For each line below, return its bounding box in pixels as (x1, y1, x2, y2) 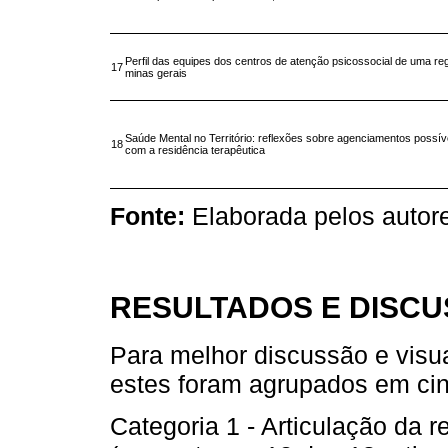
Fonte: (110, 202, 185, 231)
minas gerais (125, 67, 187, 80)
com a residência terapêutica (125, 144, 265, 157)
